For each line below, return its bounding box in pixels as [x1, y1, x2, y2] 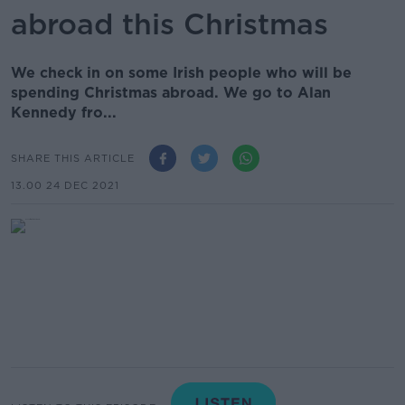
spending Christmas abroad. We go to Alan [11, 84, 331, 101]
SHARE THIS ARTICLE [11, 151, 135, 165]
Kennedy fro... [11, 104, 117, 121]
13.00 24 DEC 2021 [11, 179, 119, 192]
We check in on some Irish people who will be [11, 64, 352, 81]
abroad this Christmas [11, 6, 328, 42]
